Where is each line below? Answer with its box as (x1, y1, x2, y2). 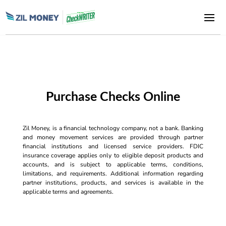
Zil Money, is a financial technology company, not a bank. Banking (22, 124, 204, 132)
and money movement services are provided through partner (22, 133, 204, 141)
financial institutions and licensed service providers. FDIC (22, 142, 204, 150)
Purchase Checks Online (45, 91, 180, 103)
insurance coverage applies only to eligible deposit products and (22, 151, 204, 159)
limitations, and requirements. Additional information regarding (22, 169, 204, 178)
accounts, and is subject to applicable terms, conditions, (22, 160, 204, 168)
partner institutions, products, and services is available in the (22, 179, 204, 187)
